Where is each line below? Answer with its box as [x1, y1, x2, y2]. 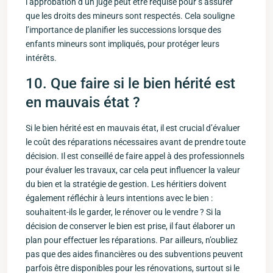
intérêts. [26, 53, 57, 63]
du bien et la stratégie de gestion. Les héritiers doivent [26, 179, 227, 189]
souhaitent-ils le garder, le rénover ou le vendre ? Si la [26, 207, 221, 217]
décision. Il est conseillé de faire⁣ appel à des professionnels [26, 151, 244, 161]
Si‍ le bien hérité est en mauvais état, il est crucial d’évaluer [26, 123, 240, 133]
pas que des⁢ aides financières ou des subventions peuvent [26, 249, 243, 259]
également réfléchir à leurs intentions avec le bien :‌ [26, 193, 213, 203]
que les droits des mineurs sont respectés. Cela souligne [26, 11, 235, 21]
